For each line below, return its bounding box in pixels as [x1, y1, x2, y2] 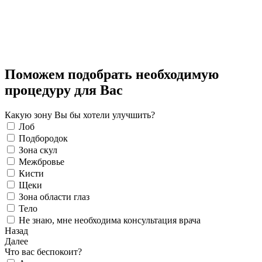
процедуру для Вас [5, 82, 123, 98]
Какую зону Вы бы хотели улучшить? [5, 110, 155, 120]
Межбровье [19, 157, 64, 167]
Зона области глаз [19, 192, 89, 202]
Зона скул [19, 145, 57, 156]
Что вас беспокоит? [5, 247, 82, 257]
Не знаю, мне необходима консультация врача [19, 215, 201, 226]
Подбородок [19, 133, 68, 144]
